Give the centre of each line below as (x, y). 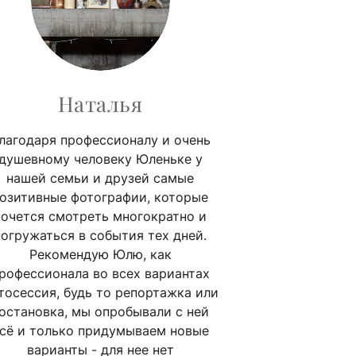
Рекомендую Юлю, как (100, 254)
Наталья (100, 103)
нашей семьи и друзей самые (100, 178)
